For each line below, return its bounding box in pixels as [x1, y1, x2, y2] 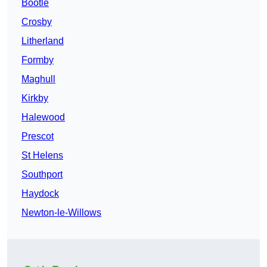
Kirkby [21, 93, 48, 104]
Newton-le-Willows [21, 207, 101, 218]
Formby [21, 55, 54, 66]
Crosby [21, 17, 52, 27]
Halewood [21, 112, 65, 123]
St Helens [21, 150, 63, 161]
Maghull [21, 74, 55, 85]
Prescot [21, 131, 54, 142]
